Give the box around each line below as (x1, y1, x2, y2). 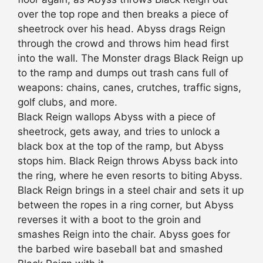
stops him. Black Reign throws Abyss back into (18, 155, 238, 167)
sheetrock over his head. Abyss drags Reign (18, 23, 225, 35)
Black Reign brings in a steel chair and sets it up (18, 184, 244, 197)
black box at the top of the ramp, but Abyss (18, 140, 224, 153)
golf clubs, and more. (18, 96, 117, 109)
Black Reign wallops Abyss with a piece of (18, 111, 215, 123)
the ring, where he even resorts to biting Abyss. (18, 170, 242, 182)
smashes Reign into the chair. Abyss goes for (18, 228, 230, 241)
